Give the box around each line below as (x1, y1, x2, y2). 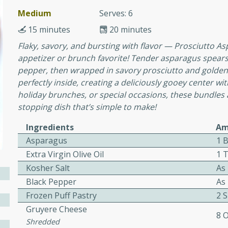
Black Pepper (26, 176, 77, 187)
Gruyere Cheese (26, 204, 88, 215)
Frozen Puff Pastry (26, 190, 97, 201)
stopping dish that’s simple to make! (18, 101, 157, 112)
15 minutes (28, 24, 71, 35)
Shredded (26, 217, 60, 226)
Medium (18, 8, 52, 19)
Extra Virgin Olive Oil (26, 149, 104, 160)
